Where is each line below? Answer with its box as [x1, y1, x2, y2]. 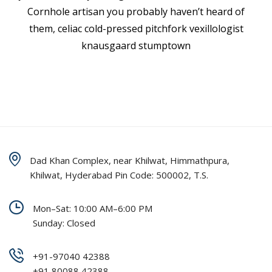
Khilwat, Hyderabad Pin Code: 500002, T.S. [30, 169, 208, 181]
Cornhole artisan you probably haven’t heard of [27, 5, 245, 18]
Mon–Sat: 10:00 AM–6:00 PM [33, 202, 152, 214]
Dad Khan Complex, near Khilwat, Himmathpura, [30, 154, 229, 166]
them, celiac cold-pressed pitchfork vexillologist [29, 22, 243, 35]
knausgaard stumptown [81, 39, 191, 52]
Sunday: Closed [33, 217, 95, 229]
